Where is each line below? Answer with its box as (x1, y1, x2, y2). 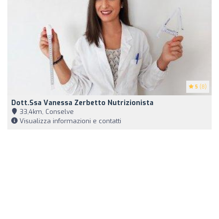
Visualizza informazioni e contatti (18, 116, 121, 125)
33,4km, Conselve (18, 107, 74, 116)
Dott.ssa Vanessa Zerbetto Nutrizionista (11, 98, 153, 108)
